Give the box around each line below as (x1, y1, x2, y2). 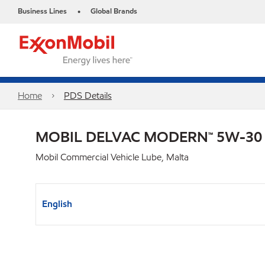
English (42, 198, 72, 210)
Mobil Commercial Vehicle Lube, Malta (35, 151, 189, 163)
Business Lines (18, 6, 67, 17)
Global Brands (91, 6, 137, 17)
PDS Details (63, 89, 112, 102)
